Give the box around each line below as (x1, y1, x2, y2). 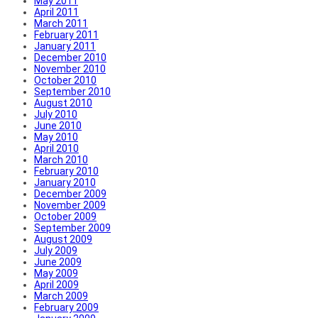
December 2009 (34, 187, 106, 199)
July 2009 (34, 244, 77, 256)
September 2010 (34, 85, 111, 97)
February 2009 (34, 301, 99, 313)
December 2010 (34, 51, 106, 63)
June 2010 (34, 119, 82, 131)
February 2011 (34, 28, 99, 40)
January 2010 (34, 176, 96, 188)
